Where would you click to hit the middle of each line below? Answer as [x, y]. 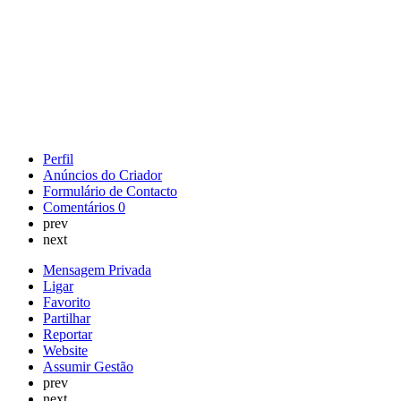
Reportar [68, 334]
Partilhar [67, 318]
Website [65, 350]
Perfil [58, 158]
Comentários [81, 207]
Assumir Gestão [88, 366]
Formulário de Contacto [110, 191]
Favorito [67, 302]
